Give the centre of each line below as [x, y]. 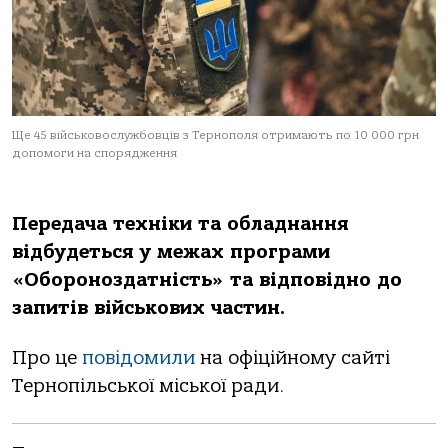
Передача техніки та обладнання [180, 224]
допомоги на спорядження [94, 153]
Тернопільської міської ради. [148, 386]
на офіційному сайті [292, 358]
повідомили [138, 358]
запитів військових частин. [148, 308]
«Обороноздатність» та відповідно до [207, 280]
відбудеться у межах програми [171, 252]
